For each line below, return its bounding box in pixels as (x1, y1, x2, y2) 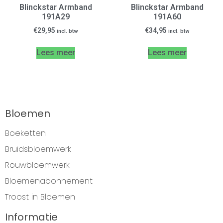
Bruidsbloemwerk (5, 143, 71, 155)
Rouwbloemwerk (5, 159, 70, 171)
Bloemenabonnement (5, 175, 93, 187)
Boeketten (5, 127, 46, 139)
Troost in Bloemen (5, 191, 75, 203)
